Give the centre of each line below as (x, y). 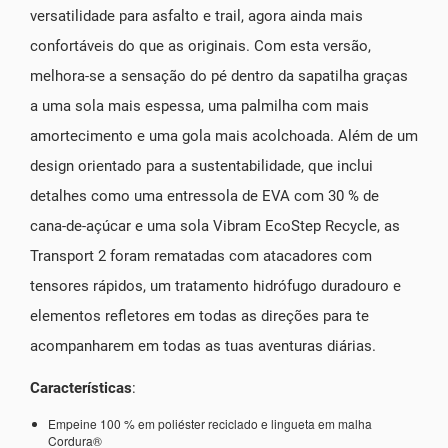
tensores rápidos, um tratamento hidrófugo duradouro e (215, 285)
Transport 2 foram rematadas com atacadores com (201, 255)
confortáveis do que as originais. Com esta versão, (200, 45)
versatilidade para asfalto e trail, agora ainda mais (196, 15)
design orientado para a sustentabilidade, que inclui (201, 165)
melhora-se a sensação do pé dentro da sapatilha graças (219, 75)
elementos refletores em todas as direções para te (199, 315)
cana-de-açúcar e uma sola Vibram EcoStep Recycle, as (215, 225)
